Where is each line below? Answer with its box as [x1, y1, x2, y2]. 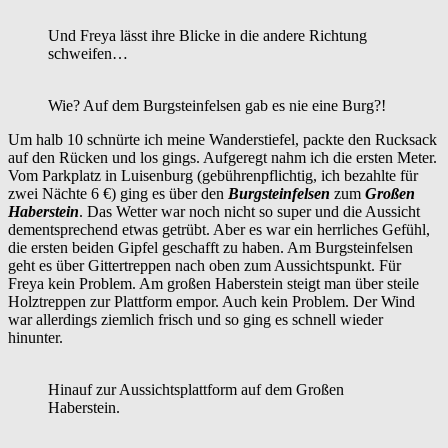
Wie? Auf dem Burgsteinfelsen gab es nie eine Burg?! [48, 96, 386, 114]
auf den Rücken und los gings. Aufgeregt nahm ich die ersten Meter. [8, 148, 437, 166]
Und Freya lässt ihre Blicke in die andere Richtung [48, 26, 367, 44]
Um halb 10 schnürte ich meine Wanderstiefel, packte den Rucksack [8, 130, 437, 148]
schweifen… [48, 44, 128, 62]
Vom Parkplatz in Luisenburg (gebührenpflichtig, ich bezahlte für [8, 166, 418, 184]
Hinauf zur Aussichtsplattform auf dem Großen [48, 380, 344, 398]
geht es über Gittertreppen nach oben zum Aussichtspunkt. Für [8, 256, 401, 274]
